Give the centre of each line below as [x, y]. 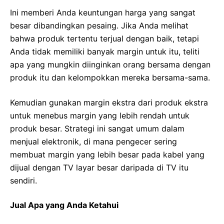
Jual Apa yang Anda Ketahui [64, 205]
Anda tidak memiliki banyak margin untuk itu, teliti [105, 52]
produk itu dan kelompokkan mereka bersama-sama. [110, 78]
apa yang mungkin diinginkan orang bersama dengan [110, 65]
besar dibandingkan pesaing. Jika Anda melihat [99, 26]
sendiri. [23, 181]
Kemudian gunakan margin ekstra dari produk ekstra [109, 103]
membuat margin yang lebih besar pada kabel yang [107, 155]
